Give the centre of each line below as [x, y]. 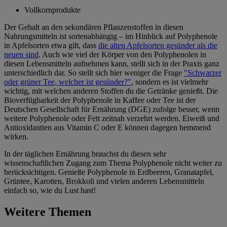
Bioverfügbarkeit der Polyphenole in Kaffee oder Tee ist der [100, 100]
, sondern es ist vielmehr [170, 82]
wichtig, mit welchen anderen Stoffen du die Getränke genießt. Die [111, 91]
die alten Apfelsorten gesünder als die [158, 45]
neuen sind [21, 54]
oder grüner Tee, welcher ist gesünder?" [68, 82]
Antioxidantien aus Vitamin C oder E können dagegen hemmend [107, 127]
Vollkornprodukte [52, 10]
